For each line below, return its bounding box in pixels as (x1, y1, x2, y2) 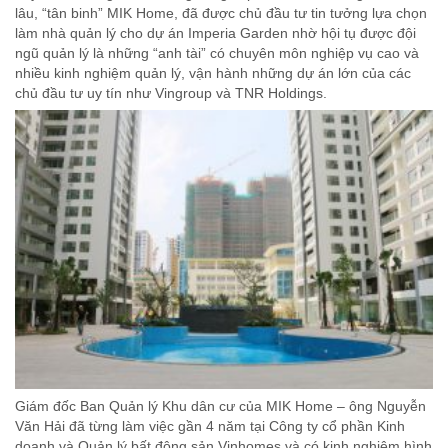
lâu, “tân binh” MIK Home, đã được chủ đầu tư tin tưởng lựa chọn (15, 4, 427, 21)
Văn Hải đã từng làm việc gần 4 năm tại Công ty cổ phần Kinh (15, 417, 405, 434)
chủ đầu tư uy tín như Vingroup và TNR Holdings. (15, 84, 327, 101)
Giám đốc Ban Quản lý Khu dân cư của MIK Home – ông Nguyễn (15, 397, 426, 414)
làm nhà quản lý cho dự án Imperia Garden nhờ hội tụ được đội (15, 24, 416, 41)
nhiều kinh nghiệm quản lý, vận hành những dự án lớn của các (15, 64, 411, 81)
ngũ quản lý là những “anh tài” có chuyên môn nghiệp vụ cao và (15, 44, 419, 61)
